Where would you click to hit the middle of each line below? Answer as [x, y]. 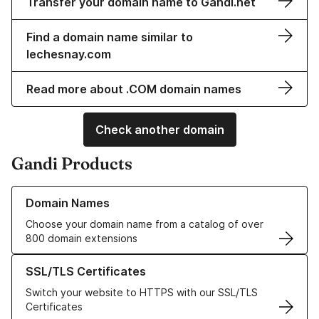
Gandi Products [72, 164]
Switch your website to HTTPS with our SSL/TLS [142, 293]
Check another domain [159, 130]
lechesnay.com [69, 54]
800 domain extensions [82, 239]
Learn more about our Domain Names [99, 193]
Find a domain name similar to [110, 37]
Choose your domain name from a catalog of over [145, 224]
